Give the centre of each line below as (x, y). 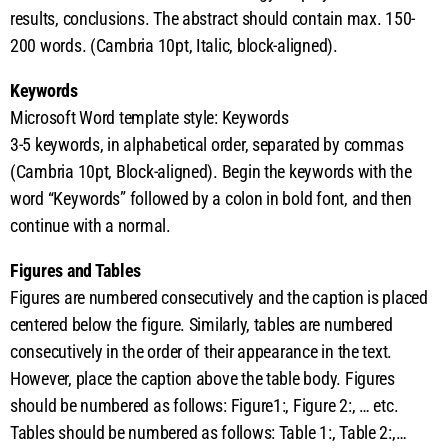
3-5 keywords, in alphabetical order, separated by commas (207, 144)
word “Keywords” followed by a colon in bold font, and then (211, 198)
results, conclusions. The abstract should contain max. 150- (213, 18)
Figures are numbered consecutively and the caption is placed (219, 297)
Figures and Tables (76, 270)
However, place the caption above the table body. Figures (202, 378)
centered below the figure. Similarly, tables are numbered (201, 324)
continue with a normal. (92, 225)
